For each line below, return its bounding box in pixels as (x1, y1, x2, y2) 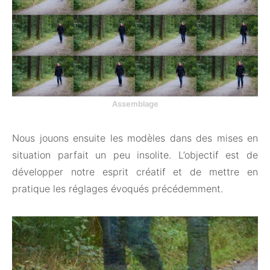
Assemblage (111, 98, 159, 108)
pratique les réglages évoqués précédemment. (12, 182, 223, 195)
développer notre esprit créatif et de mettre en (12, 165, 258, 178)
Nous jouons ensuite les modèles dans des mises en (12, 131, 258, 144)
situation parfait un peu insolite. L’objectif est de (12, 148, 258, 161)
